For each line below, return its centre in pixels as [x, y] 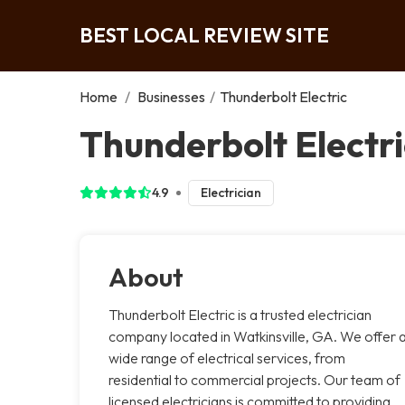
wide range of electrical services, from [227, 358]
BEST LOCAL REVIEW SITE [204, 35]
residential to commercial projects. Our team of [254, 379]
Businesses [171, 96]
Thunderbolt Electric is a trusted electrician [240, 314]
